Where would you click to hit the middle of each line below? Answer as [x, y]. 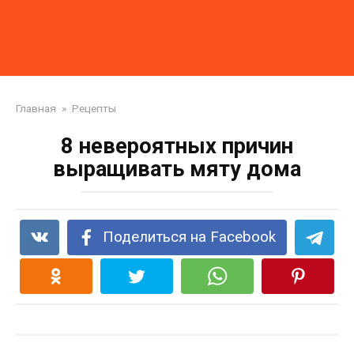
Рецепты [94, 108]
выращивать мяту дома [177, 169]
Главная [36, 108]
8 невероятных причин [177, 146]
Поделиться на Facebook [190, 237]
